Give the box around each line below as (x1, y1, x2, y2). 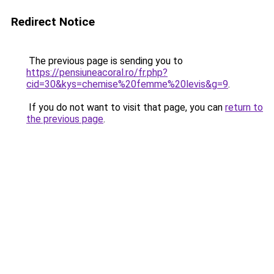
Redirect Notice (11, 15, 95, 29)
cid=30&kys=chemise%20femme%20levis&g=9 (26, 78, 228, 90)
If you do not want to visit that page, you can (26, 102, 225, 113)
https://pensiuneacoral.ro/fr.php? (26, 67, 168, 78)
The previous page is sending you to (26, 55, 183, 67)
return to (225, 102, 263, 113)
